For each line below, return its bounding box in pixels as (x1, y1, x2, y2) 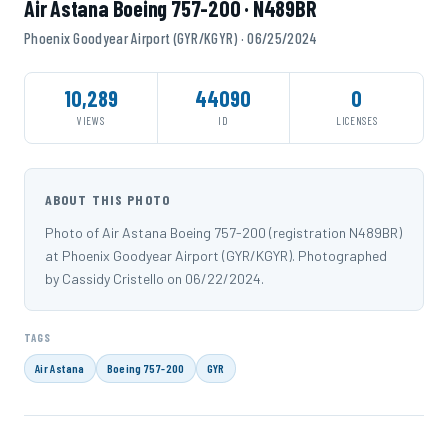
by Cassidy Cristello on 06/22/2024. (45, 270, 264, 287)
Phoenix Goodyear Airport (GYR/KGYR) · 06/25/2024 (24, 29, 318, 47)
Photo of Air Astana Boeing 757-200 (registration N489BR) (45, 224, 402, 241)
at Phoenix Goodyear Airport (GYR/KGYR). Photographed (45, 247, 387, 264)
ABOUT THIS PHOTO (45, 191, 170, 208)
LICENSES (336, 114, 378, 127)
